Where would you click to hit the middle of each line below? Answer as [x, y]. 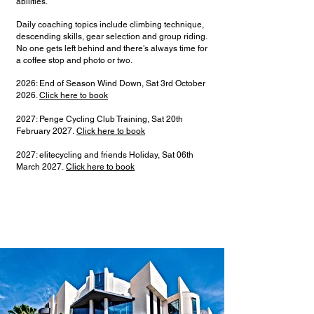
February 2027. [46, 131]
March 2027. [41, 167]
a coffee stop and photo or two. [74, 60]
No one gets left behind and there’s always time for [112, 48]
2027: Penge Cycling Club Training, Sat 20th [100, 119]
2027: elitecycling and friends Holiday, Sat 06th [105, 155]
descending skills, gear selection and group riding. [111, 36]
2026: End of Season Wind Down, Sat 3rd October [111, 83]
